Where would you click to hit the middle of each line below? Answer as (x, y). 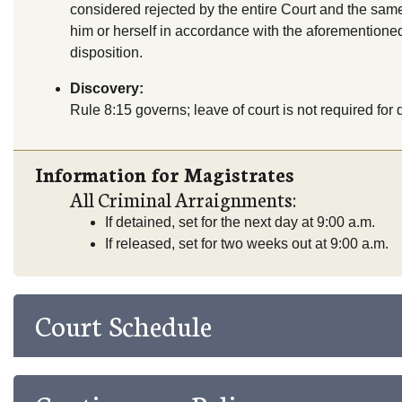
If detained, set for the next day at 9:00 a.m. (240, 223)
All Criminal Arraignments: (183, 199)
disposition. (106, 53)
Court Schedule (124, 324)
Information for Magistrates (165, 174)
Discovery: (107, 89)
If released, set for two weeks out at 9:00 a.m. (247, 244)
